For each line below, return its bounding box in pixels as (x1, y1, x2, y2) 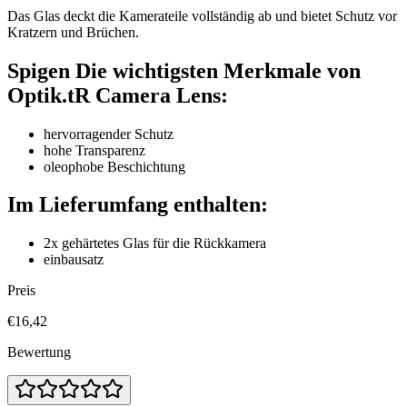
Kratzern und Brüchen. (7, 24, 139, 40)
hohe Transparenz (44, 142, 145, 158)
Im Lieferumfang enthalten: (7, 193, 268, 217)
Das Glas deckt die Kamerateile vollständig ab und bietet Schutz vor (7, 7, 397, 24)
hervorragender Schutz (44, 125, 174, 142)
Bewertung (7, 344, 71, 361)
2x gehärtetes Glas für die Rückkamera (44, 235, 266, 252)
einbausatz (44, 252, 104, 268)
